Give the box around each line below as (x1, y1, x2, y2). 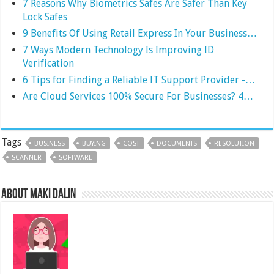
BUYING (82, 139, 106, 147)
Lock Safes (23, 11, 68, 23)
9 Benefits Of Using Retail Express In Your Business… (23, 28, 257, 39)
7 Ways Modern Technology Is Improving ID (23, 44, 215, 56)
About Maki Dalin (1, 188, 76, 202)
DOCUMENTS (157, 139, 198, 147)
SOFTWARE (59, 154, 93, 161)
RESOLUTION (214, 139, 255, 147)
